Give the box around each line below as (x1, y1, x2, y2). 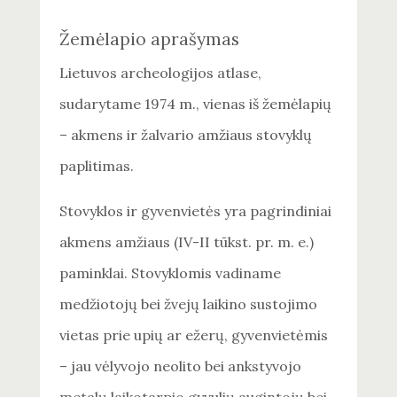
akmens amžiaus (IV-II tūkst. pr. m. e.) (59, 233, 315, 252)
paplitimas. (59, 157, 135, 175)
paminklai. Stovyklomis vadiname (59, 264, 282, 283)
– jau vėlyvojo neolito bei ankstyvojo (59, 357, 302, 376)
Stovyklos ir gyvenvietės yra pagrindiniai (59, 202, 332, 221)
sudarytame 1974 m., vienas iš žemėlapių (59, 95, 332, 113)
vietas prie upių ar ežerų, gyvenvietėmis (59, 326, 329, 345)
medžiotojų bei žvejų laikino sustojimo (59, 295, 318, 314)
